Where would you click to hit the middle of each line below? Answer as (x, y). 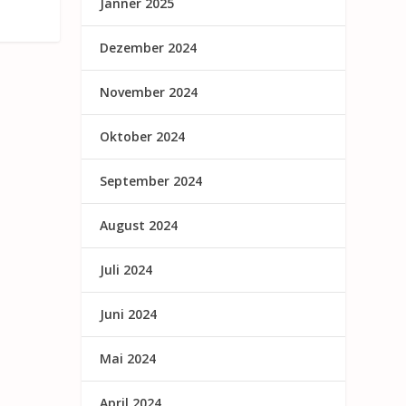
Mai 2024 (128, 358)
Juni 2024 (129, 314)
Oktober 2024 (143, 136)
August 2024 (139, 225)
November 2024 (149, 92)
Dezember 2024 (149, 47)
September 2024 (151, 180)
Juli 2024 (126, 269)
